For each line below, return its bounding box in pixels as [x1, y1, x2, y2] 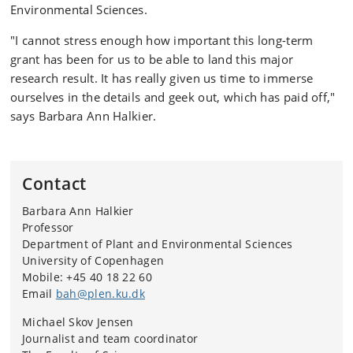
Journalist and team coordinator [22, 331, 199, 346]
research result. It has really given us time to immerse [10, 70, 314, 86]
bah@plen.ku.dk [55, 286, 146, 301]
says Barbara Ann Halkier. [10, 108, 160, 124]
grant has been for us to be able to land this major [10, 51, 294, 67]
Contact [22, 173, 87, 195]
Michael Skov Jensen [22, 314, 134, 329]
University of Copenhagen [22, 253, 165, 268]
